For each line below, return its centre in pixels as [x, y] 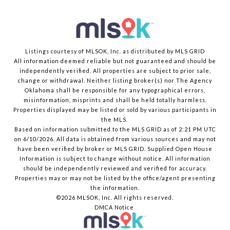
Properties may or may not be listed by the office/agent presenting [115, 178]
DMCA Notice [114, 207]
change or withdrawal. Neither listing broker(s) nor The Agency [115, 81]
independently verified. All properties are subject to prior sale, [115, 71]
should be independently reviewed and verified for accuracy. [115, 168]
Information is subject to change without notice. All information [115, 159]
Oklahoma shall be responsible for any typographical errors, [115, 90]
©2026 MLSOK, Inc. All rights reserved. [115, 198]
